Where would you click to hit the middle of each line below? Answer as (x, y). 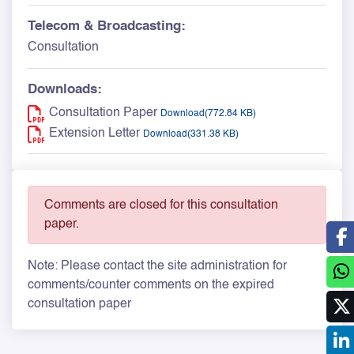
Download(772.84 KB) (208, 113)
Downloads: (65, 89)
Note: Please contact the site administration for (157, 266)
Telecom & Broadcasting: (107, 26)
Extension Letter (94, 133)
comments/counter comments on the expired (151, 285)
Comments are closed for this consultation (161, 205)
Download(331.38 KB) (191, 134)
